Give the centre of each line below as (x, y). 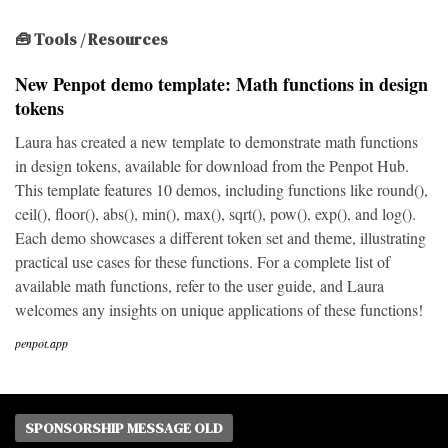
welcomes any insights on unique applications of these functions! (219, 310)
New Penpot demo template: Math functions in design (221, 84)
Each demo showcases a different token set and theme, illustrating (220, 238)
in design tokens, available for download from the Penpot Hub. (212, 166)
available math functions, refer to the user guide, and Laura (199, 286)
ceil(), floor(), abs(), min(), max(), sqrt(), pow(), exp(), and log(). (215, 214)
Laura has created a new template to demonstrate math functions (216, 142)
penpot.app (41, 343)
